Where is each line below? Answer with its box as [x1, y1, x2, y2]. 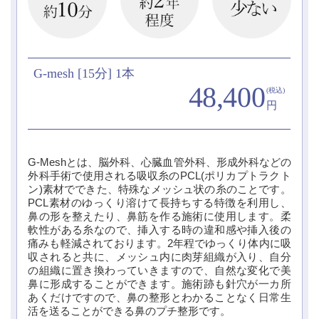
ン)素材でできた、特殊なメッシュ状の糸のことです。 [28, 183, 291, 195]
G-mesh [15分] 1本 [33, 66, 135, 80]
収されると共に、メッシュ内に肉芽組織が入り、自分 [28, 251, 291, 263]
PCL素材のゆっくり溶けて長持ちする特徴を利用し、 [28, 197, 291, 209]
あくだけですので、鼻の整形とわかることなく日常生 [28, 291, 291, 303]
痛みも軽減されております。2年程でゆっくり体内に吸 [28, 237, 291, 249]
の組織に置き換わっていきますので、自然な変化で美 [28, 264, 291, 276]
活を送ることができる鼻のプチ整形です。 [28, 305, 231, 317]
